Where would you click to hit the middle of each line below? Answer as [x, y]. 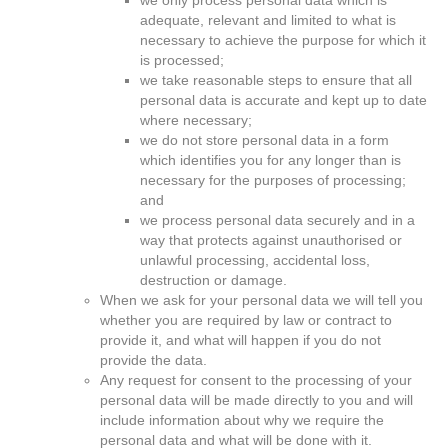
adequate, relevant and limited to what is [268, 20]
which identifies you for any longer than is [270, 160]
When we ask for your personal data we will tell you [261, 300]
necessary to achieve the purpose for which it [283, 40]
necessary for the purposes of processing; [273, 180]
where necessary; [196, 120]
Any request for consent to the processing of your [256, 380]
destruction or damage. [213, 280]
